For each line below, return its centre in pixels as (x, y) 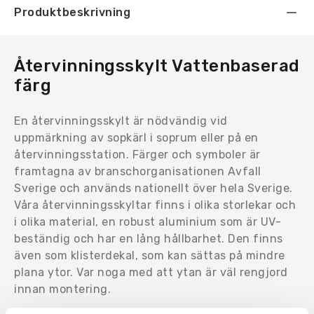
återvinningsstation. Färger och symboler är (137, 154)
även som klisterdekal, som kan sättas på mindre (150, 255)
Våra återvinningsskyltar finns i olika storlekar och (155, 205)
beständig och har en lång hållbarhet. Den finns (149, 238)
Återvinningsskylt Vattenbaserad (157, 66)
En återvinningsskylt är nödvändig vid (121, 121)
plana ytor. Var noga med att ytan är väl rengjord (151, 272)
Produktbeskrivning (72, 12)
